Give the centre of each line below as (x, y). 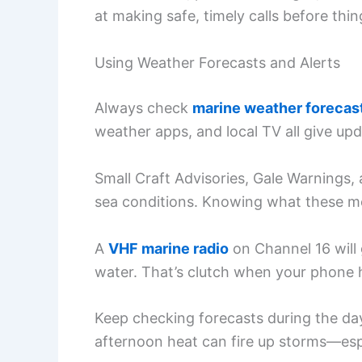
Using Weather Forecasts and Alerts (217, 62)
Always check (143, 107)
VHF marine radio (168, 248)
